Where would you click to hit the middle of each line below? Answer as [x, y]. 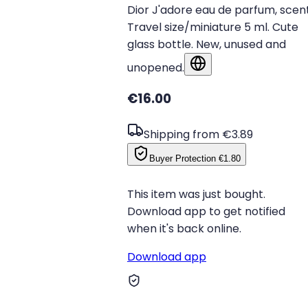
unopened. [156, 67]
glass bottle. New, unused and [207, 44]
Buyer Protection [183, 158]
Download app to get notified [206, 211]
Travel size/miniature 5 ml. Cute [213, 27]
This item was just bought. [196, 194]
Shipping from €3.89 [198, 134]
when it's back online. [184, 228]
